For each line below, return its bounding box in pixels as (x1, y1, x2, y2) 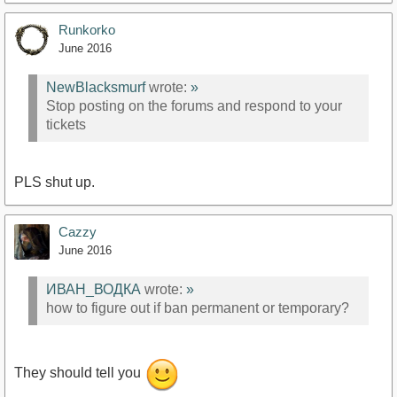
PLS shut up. (14, 174, 95, 190)
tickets (46, 117, 86, 133)
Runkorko (58, 22, 115, 37)
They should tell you (14, 365, 144, 381)
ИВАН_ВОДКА (46, 282, 141, 298)
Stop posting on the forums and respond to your (46, 98, 342, 114)
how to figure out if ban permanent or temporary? (46, 300, 349, 316)
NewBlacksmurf (46, 80, 145, 96)
